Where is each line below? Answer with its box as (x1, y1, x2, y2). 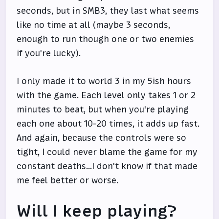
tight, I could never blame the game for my (17, 146, 198, 158)
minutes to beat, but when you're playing (17, 104, 189, 115)
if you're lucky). (17, 47, 81, 59)
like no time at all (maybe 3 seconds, (17, 19, 171, 31)
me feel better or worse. (17, 175, 119, 186)
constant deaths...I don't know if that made (17, 160, 198, 172)
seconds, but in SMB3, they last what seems (17, 5, 199, 17)
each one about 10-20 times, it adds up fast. (17, 118, 200, 130)
